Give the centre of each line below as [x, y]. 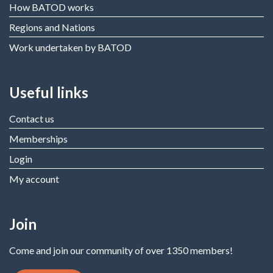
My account [34, 179]
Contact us [32, 119]
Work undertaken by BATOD [70, 48]
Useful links [49, 93]
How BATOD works [51, 7]
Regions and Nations [52, 27]
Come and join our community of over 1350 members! [121, 250]
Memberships [38, 139]
